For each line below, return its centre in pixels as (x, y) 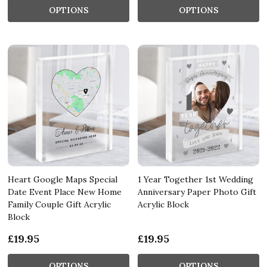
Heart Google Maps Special (63, 179)
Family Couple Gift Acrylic (59, 204)
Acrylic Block (163, 204)
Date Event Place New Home (65, 192)
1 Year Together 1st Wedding (195, 179)
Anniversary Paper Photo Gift (197, 192)
